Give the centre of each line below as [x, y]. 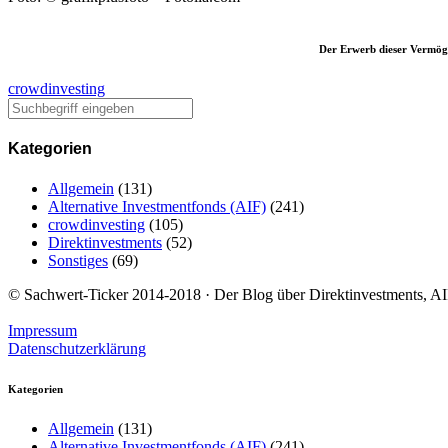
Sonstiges [78, 260]
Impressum [42, 330]
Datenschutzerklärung [77, 348]
